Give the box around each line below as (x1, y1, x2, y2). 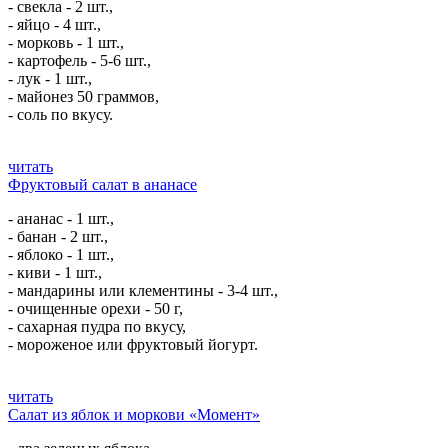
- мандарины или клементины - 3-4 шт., (8, 282, 278, 299)
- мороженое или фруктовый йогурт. (8, 336, 258, 353)
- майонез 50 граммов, (8, 88, 159, 105)
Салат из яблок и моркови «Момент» (8, 406, 260, 423)
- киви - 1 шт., (8, 264, 102, 281)
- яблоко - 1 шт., (8, 246, 114, 263)
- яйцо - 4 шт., (8, 16, 101, 33)
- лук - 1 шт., (8, 70, 92, 87)
